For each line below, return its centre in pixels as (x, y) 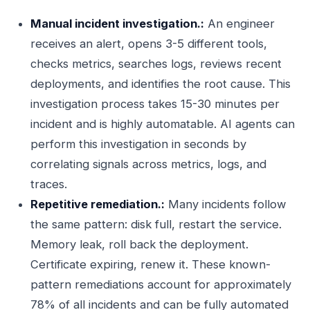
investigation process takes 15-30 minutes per (155, 104)
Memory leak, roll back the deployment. (139, 244)
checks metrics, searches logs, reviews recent (156, 64)
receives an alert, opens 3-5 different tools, (149, 44)
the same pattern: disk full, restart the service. (156, 224)
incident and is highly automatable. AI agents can (163, 124)
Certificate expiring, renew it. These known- (151, 264)
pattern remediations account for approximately (161, 284)
